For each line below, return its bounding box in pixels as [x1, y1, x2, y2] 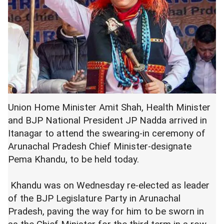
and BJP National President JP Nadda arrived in [8, 115, 207, 126]
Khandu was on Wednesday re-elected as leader [8, 180, 209, 191]
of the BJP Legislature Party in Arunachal [8, 193, 180, 204]
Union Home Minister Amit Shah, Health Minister [8, 102, 210, 113]
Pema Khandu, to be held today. [8, 154, 141, 165]
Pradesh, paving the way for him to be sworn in [8, 206, 204, 217]
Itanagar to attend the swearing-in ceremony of [8, 128, 205, 139]
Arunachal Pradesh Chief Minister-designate [8, 141, 191, 152]
